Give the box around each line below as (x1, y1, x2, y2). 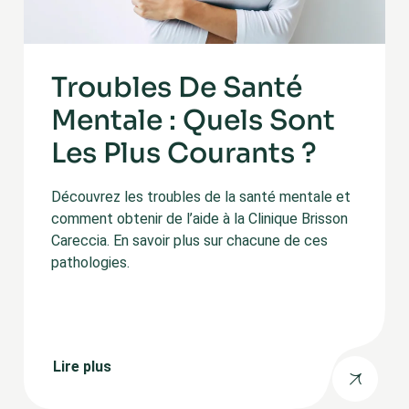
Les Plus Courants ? (51, 136, 317, 171)
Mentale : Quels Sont (51, 103, 335, 138)
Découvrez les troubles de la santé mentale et (51, 188, 351, 205)
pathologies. (51, 254, 130, 271)
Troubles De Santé (51, 70, 302, 105)
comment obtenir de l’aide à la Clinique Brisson (51, 210, 348, 227)
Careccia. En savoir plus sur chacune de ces (51, 232, 328, 249)
